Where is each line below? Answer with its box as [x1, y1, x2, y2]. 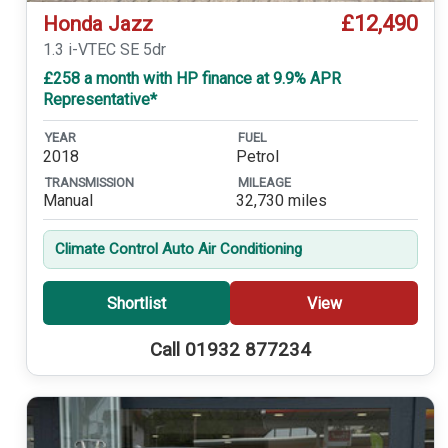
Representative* [42, 90, 157, 110]
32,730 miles [235, 191, 327, 211]
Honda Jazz [42, 12, 153, 37]
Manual [42, 191, 93, 211]
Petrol [235, 146, 279, 166]
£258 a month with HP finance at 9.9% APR [42, 69, 341, 89]
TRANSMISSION [44, 175, 134, 191]
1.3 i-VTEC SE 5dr [42, 40, 166, 60]
